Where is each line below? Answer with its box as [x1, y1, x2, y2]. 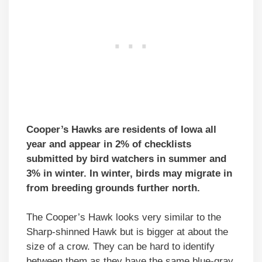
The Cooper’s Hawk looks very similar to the [26, 212, 221, 223]
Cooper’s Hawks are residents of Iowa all [26, 123, 216, 135]
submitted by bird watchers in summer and [26, 153, 226, 164]
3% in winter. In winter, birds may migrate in [26, 167, 232, 179]
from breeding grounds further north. [26, 182, 200, 194]
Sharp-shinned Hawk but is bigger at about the [26, 226, 228, 238]
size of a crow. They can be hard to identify [26, 241, 215, 253]
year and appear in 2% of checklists [26, 138, 191, 150]
